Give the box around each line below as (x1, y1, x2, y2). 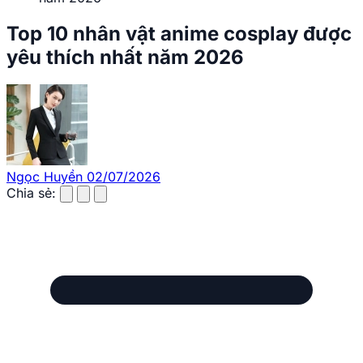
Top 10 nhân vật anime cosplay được (6, 21, 352, 45)
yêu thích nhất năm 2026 (6, 45, 244, 69)
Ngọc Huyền (6, 169, 83, 186)
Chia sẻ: (6, 185, 56, 202)
